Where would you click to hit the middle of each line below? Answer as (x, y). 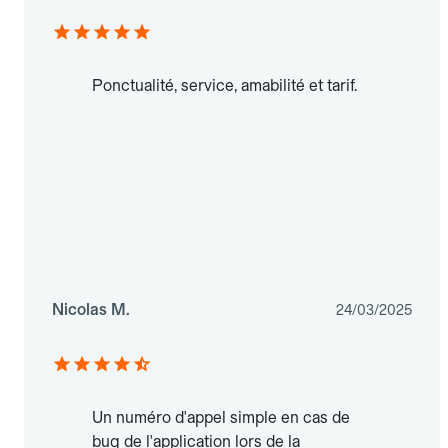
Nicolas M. (91, 309)
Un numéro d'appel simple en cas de (221, 417)
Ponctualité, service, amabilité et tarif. (224, 85)
